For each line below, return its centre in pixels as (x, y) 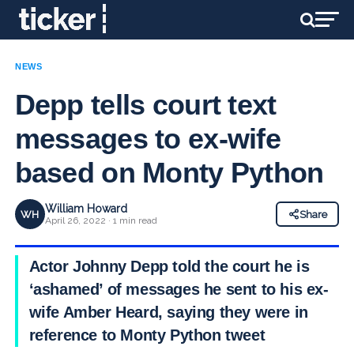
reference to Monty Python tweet (147, 335)
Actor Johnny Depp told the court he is (169, 266)
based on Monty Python (169, 173)
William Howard (86, 209)
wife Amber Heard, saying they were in (168, 312)
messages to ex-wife (147, 139)
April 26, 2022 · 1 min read (101, 220)
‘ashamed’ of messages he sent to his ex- (179, 289)
